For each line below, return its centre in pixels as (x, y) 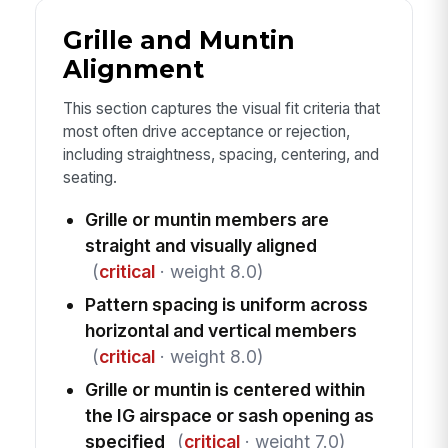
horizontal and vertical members (220, 330)
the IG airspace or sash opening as (229, 415)
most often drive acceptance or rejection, (206, 131)
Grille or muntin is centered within (224, 389)
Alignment (133, 68)
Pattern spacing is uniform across (226, 304)
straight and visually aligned (200, 245)
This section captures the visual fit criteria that (221, 108)
